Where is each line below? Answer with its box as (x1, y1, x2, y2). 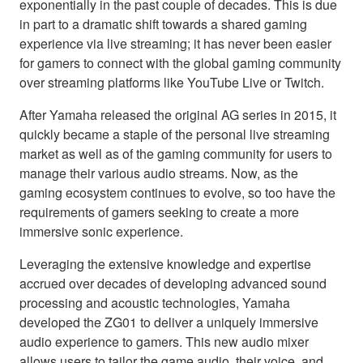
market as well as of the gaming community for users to (19, 144, 332, 164)
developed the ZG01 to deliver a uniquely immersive (19, 313, 318, 332)
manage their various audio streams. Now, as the (19, 164, 298, 183)
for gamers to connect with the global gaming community (19, 53, 341, 73)
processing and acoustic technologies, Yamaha (19, 293, 290, 313)
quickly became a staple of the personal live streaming (19, 125, 330, 144)
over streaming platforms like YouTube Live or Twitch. (19, 73, 324, 92)
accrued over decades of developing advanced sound (19, 274, 327, 293)
